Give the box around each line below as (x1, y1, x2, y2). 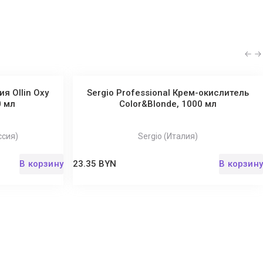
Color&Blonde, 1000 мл (119, 98, 217, 109)
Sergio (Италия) (138, 131, 198, 141)
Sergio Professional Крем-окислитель (87, 87, 249, 98)
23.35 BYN (73, 159, 116, 170)
